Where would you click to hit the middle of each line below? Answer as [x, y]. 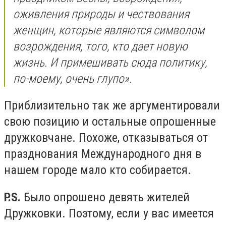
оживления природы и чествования [101, 14]
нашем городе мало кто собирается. [98, 170]
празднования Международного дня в [103, 154]
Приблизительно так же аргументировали [112, 106]
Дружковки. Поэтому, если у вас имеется [109, 213]
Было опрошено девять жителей [105, 197]
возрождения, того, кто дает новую [100, 46]
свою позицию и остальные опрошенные [110, 122]
